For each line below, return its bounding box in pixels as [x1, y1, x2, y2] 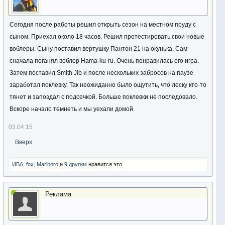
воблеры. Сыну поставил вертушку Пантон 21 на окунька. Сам [10, 45, 187, 52]
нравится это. [87, 161, 124, 167]
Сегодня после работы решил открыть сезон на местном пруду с [10, 21, 196, 28]
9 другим [64, 161, 87, 167]
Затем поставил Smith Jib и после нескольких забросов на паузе [10, 69, 193, 76]
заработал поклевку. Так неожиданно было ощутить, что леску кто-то [10, 81, 206, 88]
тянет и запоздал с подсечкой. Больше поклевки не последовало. [10, 93, 197, 100]
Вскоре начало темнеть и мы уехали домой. [10, 105, 135, 113]
